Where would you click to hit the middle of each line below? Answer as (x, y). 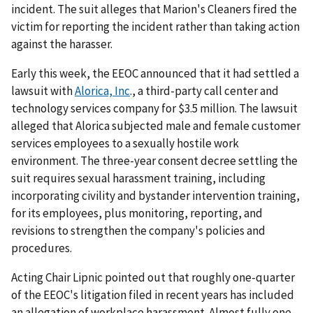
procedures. (42, 248)
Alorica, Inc (102, 90)
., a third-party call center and (204, 90)
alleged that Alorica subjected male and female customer (156, 125)
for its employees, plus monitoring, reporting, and (137, 213)
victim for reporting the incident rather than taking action (155, 26)
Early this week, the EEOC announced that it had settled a (155, 73)
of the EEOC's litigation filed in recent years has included (153, 294)
